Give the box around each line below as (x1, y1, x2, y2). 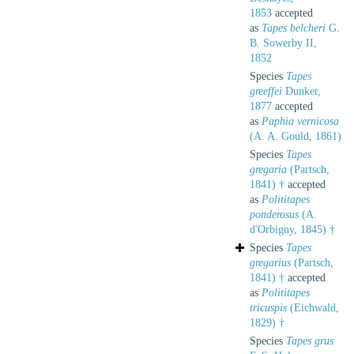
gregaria (250, 163, 287, 175)
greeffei (250, 85, 282, 97)
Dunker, (282, 85, 321, 97)
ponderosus (250, 208, 299, 220)
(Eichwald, (287, 301, 339, 314)
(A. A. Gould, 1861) (250, 130, 341, 142)
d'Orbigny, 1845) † (250, 223, 335, 235)
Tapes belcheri (262, 21, 326, 34)
